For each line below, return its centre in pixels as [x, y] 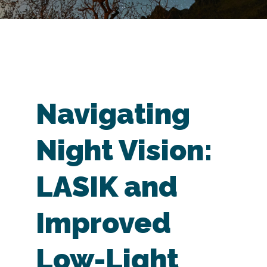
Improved [103, 223]
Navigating [113, 114]
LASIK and [107, 187]
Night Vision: [124, 150]
